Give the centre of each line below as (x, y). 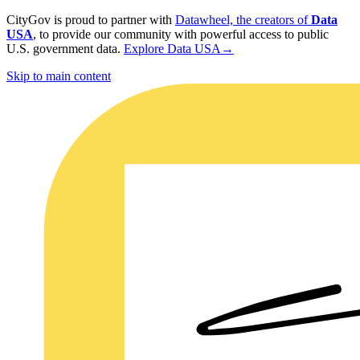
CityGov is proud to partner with (89, 20)
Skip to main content (59, 76)
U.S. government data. (63, 49)
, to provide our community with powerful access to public (181, 34)
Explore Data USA (172, 49)
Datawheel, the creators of (243, 20)
